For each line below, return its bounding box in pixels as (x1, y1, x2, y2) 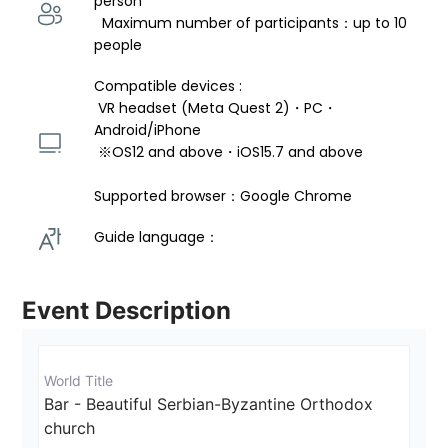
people (94, 35, 143, 56)
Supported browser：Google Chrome (94, 186, 353, 207)
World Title (44, 372, 114, 390)
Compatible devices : (94, 76, 247, 97)
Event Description (22, 296, 232, 326)
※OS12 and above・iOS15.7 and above (98, 142, 368, 163)
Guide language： (94, 227, 224, 248)
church (44, 418, 96, 439)
